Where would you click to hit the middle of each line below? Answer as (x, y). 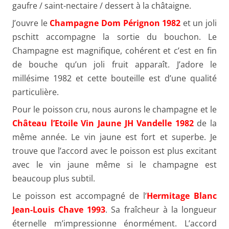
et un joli (199, 23)
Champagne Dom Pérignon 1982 (115, 23)
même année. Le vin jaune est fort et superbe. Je (114, 137)
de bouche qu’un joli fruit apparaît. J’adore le (114, 64)
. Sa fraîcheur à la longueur (161, 209)
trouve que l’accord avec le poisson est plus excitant (114, 151)
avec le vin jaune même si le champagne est (114, 164)
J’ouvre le (31, 23)
